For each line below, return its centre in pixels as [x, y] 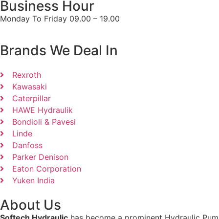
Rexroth [27, 75]
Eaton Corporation [47, 168]
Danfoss [27, 145]
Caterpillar [32, 98]
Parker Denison [40, 157]
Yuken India [33, 180]
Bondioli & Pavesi [44, 121]
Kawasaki [30, 86]
